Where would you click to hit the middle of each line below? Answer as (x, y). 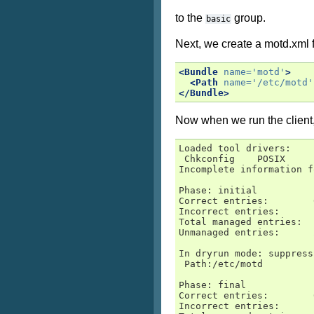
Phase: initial (218, 190)
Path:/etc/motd (221, 264)
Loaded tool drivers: (235, 148)
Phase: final (212, 285)
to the (190, 18)
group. (248, 18)
